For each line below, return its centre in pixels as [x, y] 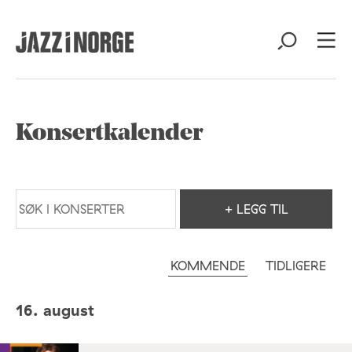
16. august [55, 310]
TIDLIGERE [296, 266]
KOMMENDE [208, 266]
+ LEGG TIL [256, 209]
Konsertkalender [109, 134]
